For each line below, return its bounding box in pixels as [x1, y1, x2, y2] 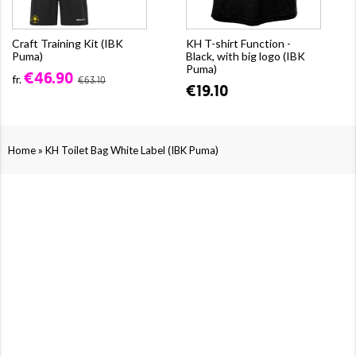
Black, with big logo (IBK [186, 48, 305, 63]
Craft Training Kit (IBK [12, 36, 123, 50]
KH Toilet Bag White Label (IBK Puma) [45, 143, 219, 157]
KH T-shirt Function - [186, 36, 291, 50]
